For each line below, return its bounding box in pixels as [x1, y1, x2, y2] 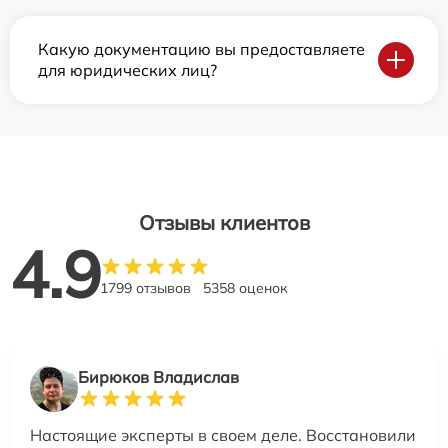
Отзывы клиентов [138, 209, 310, 235]
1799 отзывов [100, 278, 191, 297]
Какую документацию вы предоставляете [38, 38, 365, 59]
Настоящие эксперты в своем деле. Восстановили [30, 424, 416, 445]
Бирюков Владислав [78, 366, 239, 387]
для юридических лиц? [38, 59, 217, 80]
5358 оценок [203, 278, 288, 297]
